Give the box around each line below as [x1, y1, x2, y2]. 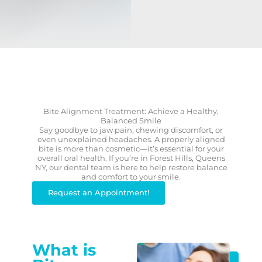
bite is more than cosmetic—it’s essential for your [38, 143, 224, 153]
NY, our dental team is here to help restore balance [35, 162, 227, 172]
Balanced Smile [101, 115, 161, 125]
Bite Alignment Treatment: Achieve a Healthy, [43, 106, 219, 116]
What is [32, 240, 96, 260]
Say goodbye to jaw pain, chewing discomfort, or [39, 125, 223, 135]
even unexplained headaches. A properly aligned [37, 134, 225, 144]
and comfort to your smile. [81, 171, 181, 181]
